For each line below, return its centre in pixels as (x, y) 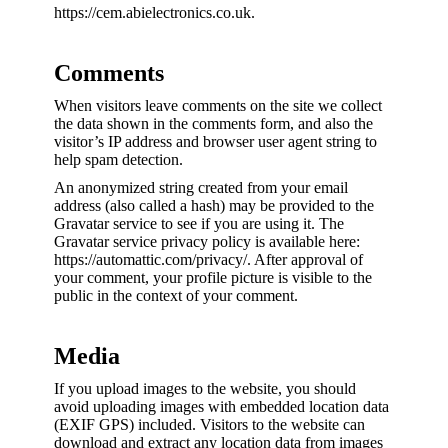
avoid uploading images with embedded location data (221, 406)
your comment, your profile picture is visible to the (213, 277)
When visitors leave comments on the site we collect (218, 105)
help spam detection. (118, 159)
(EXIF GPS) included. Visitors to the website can (209, 424)
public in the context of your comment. (176, 295)
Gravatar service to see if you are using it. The (199, 223)
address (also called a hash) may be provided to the (214, 205)
